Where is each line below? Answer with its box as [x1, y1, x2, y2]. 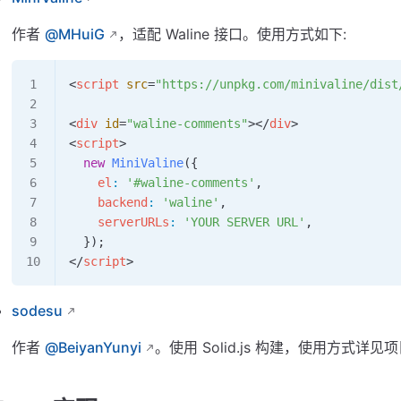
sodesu [12, 301, 64, 320]
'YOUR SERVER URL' [176, 214, 306, 229]
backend [69, 194, 149, 209]
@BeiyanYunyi [45, 337, 142, 356]
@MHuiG [45, 24, 106, 43]
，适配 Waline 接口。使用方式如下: [118, 24, 347, 43]
